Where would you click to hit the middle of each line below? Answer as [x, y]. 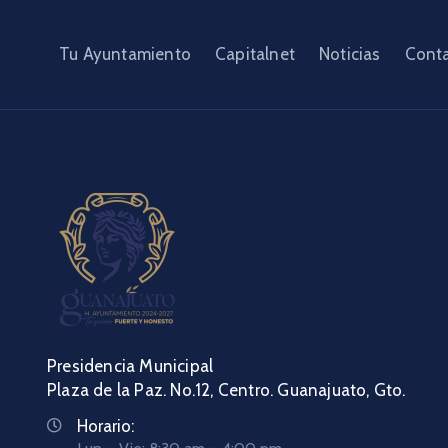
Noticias [350, 54]
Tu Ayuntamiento [125, 54]
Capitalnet [255, 54]
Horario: [105, 426]
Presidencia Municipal [189, 366]
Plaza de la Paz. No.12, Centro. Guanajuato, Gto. [226, 390]
